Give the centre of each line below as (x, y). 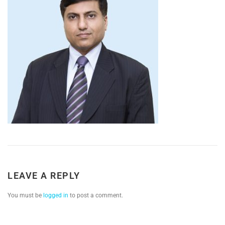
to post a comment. (96, 196)
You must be (25, 196)
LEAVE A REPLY (44, 176)
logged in (56, 196)
